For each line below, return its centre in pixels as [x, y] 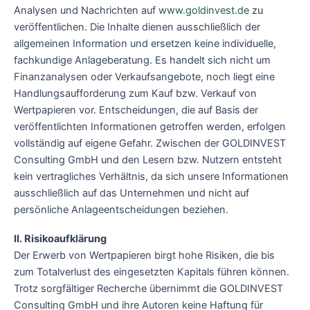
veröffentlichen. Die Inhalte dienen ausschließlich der [137, 27]
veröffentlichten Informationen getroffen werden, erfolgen [150, 127]
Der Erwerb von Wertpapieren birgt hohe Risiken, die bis [144, 255]
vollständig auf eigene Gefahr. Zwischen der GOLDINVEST [150, 144]
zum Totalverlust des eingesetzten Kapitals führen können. [152, 272]
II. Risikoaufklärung [60, 238]
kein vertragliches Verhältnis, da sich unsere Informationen [151, 177]
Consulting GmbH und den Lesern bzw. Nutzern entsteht [148, 160]
